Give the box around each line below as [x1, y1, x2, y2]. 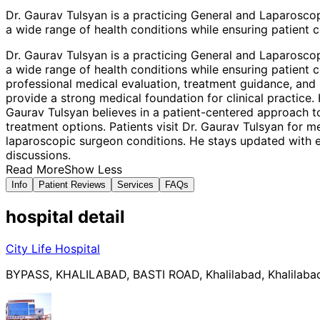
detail [74, 206, 125, 228]
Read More [6, 162, 64, 177]
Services [117, 179, 154, 191]
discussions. [6, 148, 71, 163]
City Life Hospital [6, 241, 100, 256]
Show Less [64, 162, 122, 177]
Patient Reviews [39, 179, 106, 191]
